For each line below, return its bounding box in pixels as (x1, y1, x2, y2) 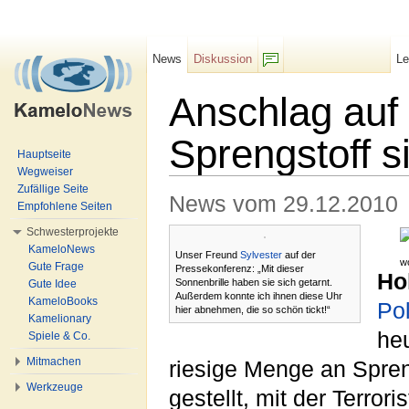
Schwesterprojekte (26, 225, 119, 238)
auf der (282, 249, 316, 261)
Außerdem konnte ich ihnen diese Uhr (175, 290, 342, 302)
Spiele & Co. (28, 330, 90, 342)
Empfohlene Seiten (17, 200, 112, 213)
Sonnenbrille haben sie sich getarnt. (175, 277, 332, 288)
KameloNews (28, 243, 95, 256)
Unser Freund (175, 249, 240, 261)
